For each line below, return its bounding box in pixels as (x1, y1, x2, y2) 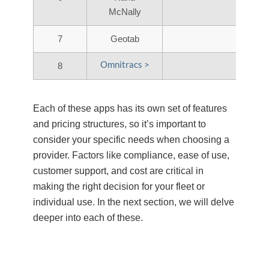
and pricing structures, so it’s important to (33, 118, 206, 129)
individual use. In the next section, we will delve (33, 196, 234, 207)
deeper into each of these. (33, 212, 143, 223)
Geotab (110, 33, 139, 44)
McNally (108, 6, 141, 17)
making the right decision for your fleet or (33, 181, 205, 192)
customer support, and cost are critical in (33, 165, 204, 176)
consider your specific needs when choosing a (33, 134, 229, 145)
